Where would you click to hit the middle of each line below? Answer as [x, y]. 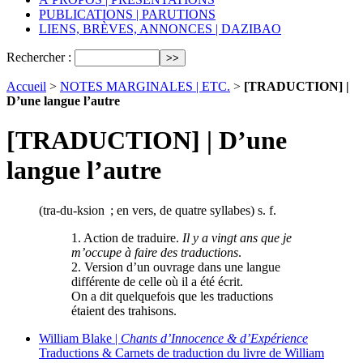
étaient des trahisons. [124, 310]
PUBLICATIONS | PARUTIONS [127, 14]
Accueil [26, 86]
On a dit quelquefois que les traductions [172, 296]
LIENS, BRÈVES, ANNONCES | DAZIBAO [160, 29]
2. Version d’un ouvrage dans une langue [176, 267]
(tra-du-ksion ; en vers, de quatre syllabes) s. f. [158, 210]
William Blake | [80, 338]
